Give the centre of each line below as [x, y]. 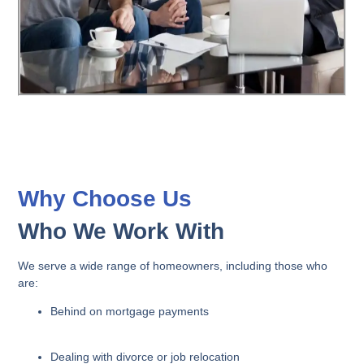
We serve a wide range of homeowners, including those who [173, 265]
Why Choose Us [105, 198]
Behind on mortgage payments [130, 312]
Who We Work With [121, 231]
